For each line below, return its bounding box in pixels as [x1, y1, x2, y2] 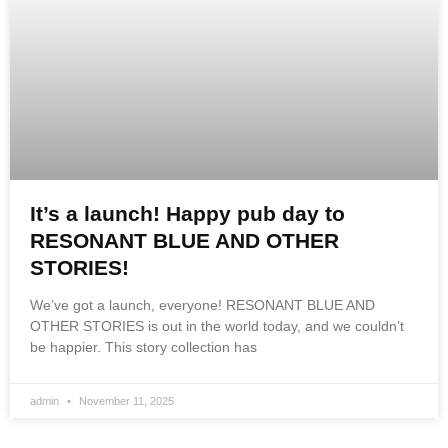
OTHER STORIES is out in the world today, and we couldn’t [30, 318, 404, 335]
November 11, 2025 [76, 395, 174, 408]
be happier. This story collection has [30, 339, 257, 356]
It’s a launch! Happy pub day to [30, 202, 345, 226]
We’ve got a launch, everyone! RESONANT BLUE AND [30, 297, 375, 314]
